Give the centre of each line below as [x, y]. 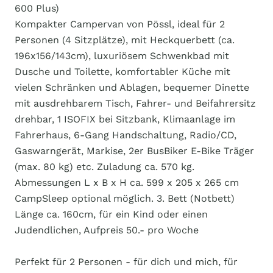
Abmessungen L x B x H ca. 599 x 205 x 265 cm [127, 183]
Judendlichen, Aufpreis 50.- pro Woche [107, 230]
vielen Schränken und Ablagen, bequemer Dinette [132, 87]
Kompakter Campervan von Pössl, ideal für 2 [120, 24]
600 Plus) [37, 8]
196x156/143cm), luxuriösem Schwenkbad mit [122, 56]
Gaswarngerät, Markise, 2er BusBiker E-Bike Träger [134, 151]
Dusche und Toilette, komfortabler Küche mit [122, 72]
